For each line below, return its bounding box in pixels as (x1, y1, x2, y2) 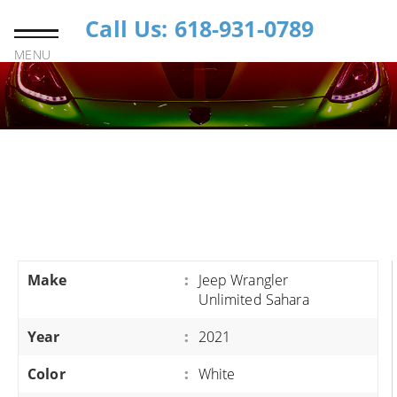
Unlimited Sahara (198, 290, 309, 309)
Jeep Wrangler (198, 270, 289, 290)
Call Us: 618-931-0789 (85, 13, 315, 43)
